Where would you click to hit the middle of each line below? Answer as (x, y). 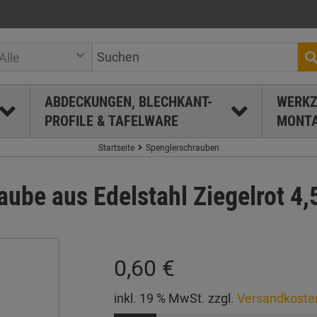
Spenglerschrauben (182, 147)
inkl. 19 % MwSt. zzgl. (175, 298)
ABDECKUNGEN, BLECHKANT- (128, 102)
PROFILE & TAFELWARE (111, 121)
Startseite (116, 147)
